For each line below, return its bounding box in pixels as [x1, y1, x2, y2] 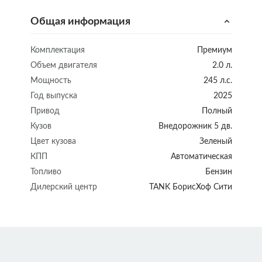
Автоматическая [170, 152, 232, 161]
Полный [201, 106, 232, 115]
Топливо [30, 167, 61, 176]
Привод [30, 106, 60, 115]
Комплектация [30, 46, 85, 54]
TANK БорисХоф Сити [149, 182, 232, 191]
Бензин [205, 167, 232, 176]
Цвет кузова [30, 137, 76, 146]
